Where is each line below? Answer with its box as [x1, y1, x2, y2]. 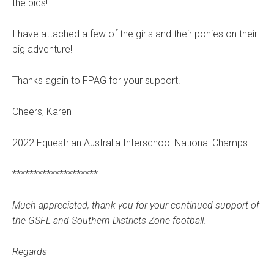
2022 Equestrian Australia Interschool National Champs [12, 137, 248, 149]
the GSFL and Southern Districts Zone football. [12, 215, 206, 227]
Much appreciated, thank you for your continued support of [12, 199, 259, 212]
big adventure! [12, 43, 72, 56]
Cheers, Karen [12, 106, 72, 118]
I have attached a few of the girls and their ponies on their [12, 28, 257, 40]
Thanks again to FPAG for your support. [12, 75, 180, 87]
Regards [12, 246, 47, 258]
